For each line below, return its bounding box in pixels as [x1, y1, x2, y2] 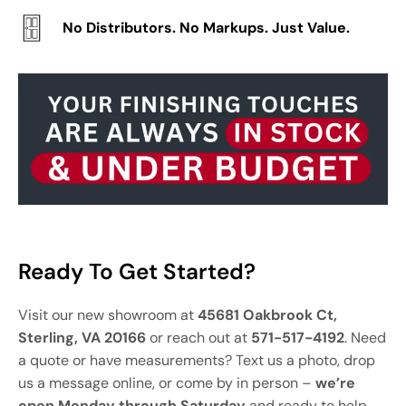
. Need [344, 328, 386, 348]
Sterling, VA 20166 [18, 328, 146, 348]
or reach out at [146, 328, 251, 348]
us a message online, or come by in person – [18, 373, 315, 393]
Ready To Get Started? [18, 257, 256, 287]
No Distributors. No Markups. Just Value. [62, 18, 350, 38]
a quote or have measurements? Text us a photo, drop [18, 351, 375, 371]
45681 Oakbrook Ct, [198, 305, 337, 325]
